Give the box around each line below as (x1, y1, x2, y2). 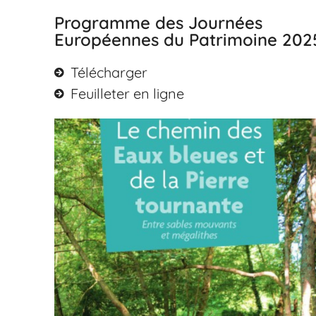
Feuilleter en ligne (70, 84, 184, 102)
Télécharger (70, 63, 147, 81)
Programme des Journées (54, 11, 263, 33)
